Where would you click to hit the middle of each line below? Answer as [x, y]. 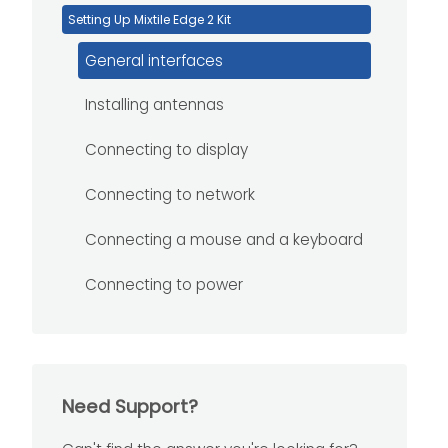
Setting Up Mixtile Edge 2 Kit [150, 20]
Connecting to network [170, 194]
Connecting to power [164, 284]
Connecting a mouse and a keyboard [224, 239]
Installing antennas [155, 105]
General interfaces [154, 60]
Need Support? [130, 407]
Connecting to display [167, 150]
